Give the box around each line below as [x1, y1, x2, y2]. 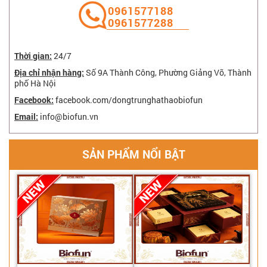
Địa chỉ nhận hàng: [14, 67, 84, 78]
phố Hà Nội [14, 77, 56, 89]
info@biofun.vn [40, 111, 98, 122]
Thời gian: [14, 50, 52, 61]
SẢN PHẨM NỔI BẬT [82, 147, 185, 162]
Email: [14, 111, 38, 122]
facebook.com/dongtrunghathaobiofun [55, 94, 203, 105]
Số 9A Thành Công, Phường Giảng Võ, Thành [84, 67, 252, 78]
